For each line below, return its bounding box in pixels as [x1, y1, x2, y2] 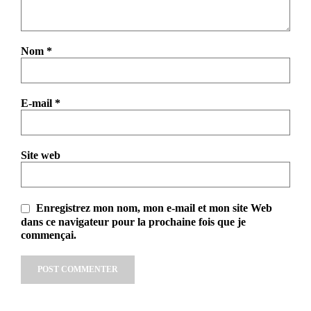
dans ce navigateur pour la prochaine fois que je [21, 215, 246, 228]
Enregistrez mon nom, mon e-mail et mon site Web [36, 202, 272, 215]
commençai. [21, 229, 76, 242]
